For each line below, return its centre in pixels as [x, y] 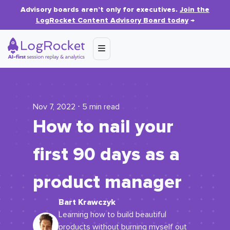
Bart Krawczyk [87, 202]
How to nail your [103, 127]
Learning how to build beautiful [112, 215]
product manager [107, 182]
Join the [195, 9]
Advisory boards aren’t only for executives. [100, 9]
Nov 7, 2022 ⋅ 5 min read [76, 107]
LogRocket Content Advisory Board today [112, 20]
